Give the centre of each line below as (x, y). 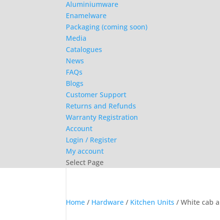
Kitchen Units (152, 202)
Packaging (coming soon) (107, 27)
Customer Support (96, 95)
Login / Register (92, 140)
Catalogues (84, 49)
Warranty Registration (102, 117)
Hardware (108, 202)
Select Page (85, 162)
